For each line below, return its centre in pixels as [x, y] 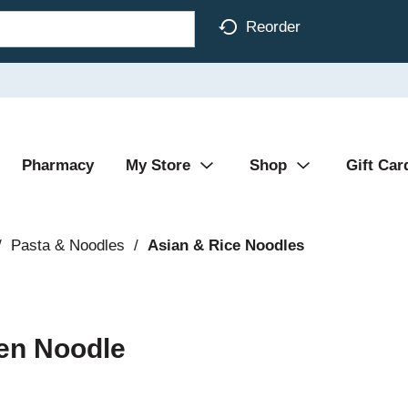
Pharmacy [58, 165]
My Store [158, 165]
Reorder [273, 26]
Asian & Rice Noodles [225, 245]
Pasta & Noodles [67, 245]
